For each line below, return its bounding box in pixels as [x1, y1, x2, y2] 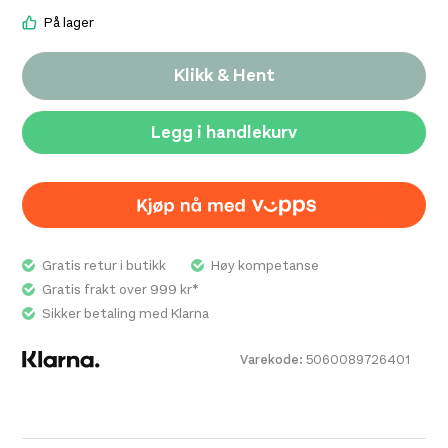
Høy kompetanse [211, 255, 320, 275]
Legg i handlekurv [151, 119, 297, 144]
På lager [44, 12, 95, 32]
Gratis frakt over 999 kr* [42, 279, 200, 299]
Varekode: [239, 350, 306, 368]
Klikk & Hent [173, 63, 275, 88]
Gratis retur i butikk [42, 255, 167, 275]
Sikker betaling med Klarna [42, 303, 210, 323]
